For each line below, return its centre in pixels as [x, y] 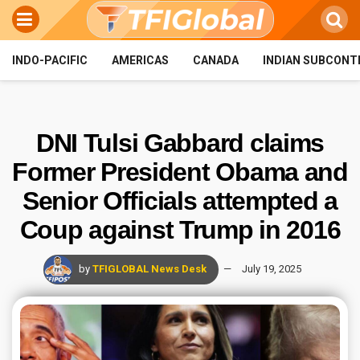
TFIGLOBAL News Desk [149, 268]
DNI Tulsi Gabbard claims [180, 143]
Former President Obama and [180, 172]
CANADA [216, 60]
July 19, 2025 [272, 268]
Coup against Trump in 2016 [180, 230]
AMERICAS [140, 60]
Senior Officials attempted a [180, 201]
